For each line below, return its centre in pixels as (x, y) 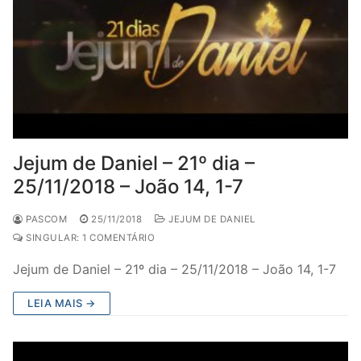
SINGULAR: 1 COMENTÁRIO (89, 238)
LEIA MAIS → (62, 303)
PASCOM (45, 219)
